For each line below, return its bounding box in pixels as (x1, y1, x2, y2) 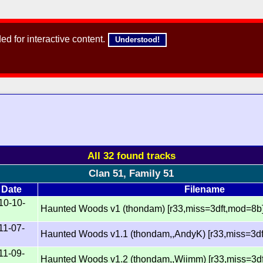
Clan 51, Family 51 (89, 167, 174, 179)
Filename (184, 184, 225, 194)
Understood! (115, 35, 160, 44)
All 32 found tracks (87, 149, 176, 161)
